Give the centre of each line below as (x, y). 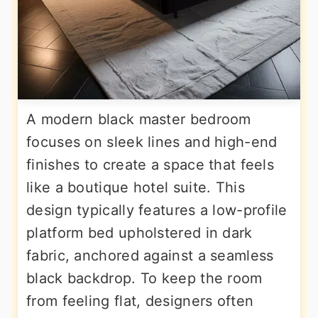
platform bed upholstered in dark (139, 233)
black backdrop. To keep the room (144, 278)
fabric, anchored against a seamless (150, 256)
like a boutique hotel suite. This (136, 187)
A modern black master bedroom (139, 119)
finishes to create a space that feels (150, 165)
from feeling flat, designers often (140, 301)
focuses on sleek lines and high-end (152, 142)
